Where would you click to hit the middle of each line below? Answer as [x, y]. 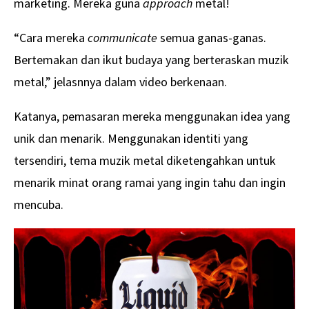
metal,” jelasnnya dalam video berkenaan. [120, 81]
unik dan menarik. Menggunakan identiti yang [131, 138]
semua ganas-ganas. [212, 37]
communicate [122, 37]
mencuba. [39, 204]
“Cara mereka [51, 37]
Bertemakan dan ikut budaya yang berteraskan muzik [151, 59]
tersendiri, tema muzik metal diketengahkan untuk [145, 160]
